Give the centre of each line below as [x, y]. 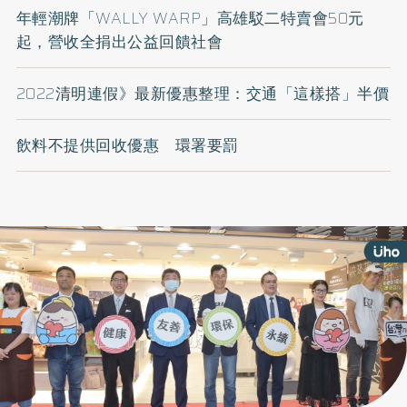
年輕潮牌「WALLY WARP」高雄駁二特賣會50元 [190, 19]
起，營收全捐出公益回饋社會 [119, 42]
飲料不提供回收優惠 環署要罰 [127, 146]
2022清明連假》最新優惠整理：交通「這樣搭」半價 [203, 94]
